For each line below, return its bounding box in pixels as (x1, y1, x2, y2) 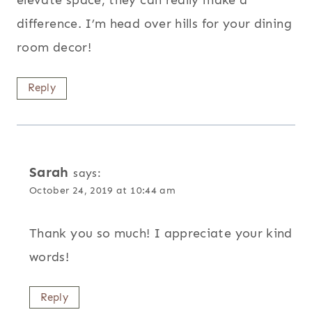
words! (29, 249, 70, 265)
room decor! (17, 40, 91, 56)
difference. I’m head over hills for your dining (17, 16, 292, 32)
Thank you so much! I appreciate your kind (29, 225, 292, 241)
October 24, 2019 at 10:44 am (29, 184, 176, 196)
